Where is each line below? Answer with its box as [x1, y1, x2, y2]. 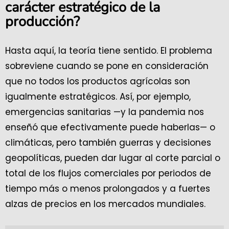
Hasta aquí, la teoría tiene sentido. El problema [5, 44, 212, 57]
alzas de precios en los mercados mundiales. [5, 198, 208, 211]
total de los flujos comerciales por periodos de [5, 167, 211, 180]
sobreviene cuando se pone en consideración [5, 60, 209, 73]
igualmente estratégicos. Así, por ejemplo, [5, 90, 191, 103]
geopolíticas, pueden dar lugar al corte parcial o [5, 152, 220, 165]
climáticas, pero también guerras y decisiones [5, 136, 211, 149]
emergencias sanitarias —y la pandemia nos [5, 106, 204, 119]
